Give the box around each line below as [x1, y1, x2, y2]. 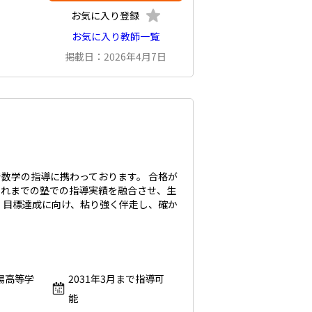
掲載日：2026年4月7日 [64, 49, 166, 64]
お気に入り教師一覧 [71, 29, 159, 44]
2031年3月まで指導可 [68, 272, 164, 286]
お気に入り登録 [70, 8, 139, 23]
